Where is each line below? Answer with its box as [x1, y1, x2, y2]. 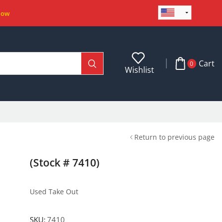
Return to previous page [134, 132, 215, 142]
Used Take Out [29, 186, 78, 196]
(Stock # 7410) [29, 155, 100, 169]
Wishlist [125, 64, 155, 75]
